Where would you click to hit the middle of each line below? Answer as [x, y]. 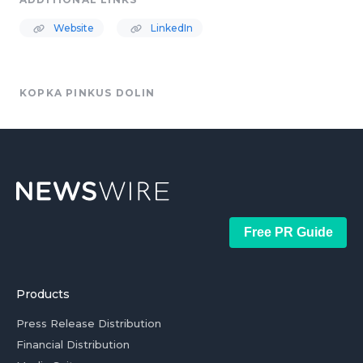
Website [73, 28]
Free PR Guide [288, 232]
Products [43, 294]
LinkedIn [171, 28]
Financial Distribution [73, 344]
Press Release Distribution [89, 323]
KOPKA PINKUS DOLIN [88, 93]
